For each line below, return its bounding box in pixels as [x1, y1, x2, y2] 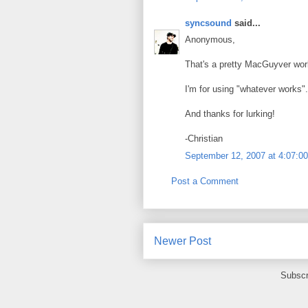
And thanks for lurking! [185, 109, 275, 119]
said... [232, 17, 261, 28]
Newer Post [154, 234, 211, 247]
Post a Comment [171, 176, 239, 186]
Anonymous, [185, 34, 235, 45]
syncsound [185, 17, 232, 28]
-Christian [185, 133, 223, 144]
